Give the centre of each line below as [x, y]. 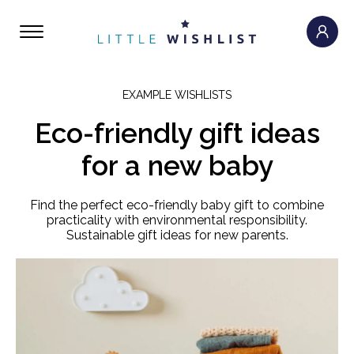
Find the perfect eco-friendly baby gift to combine [177, 205]
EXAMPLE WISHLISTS [177, 95]
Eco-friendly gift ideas [177, 133]
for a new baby [177, 166]
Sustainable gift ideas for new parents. [177, 235]
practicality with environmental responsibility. [177, 220]
